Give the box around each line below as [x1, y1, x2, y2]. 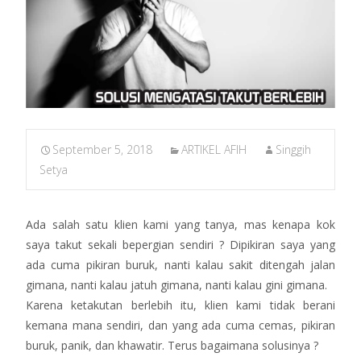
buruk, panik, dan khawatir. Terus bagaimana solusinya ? [26, 337, 318, 353]
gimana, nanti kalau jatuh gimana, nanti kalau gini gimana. [26, 276, 327, 293]
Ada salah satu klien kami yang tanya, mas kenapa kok [26, 216, 335, 232]
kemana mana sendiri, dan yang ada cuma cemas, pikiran [26, 317, 335, 333]
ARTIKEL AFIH [181, 141, 247, 157]
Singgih [276, 141, 311, 157]
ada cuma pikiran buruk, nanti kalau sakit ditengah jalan [26, 256, 335, 272]
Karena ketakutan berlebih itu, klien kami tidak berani [26, 297, 335, 313]
